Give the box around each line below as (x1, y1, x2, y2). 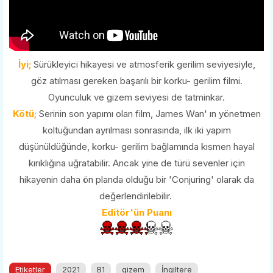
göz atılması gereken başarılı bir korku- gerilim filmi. (30, 74, 243, 87)
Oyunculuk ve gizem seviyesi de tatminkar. (48, 91, 225, 103)
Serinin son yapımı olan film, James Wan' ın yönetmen (36, 107, 261, 119)
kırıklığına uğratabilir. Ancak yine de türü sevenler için (28, 157, 245, 169)
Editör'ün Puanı (101, 206, 172, 218)
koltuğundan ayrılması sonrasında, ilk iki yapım (42, 124, 231, 136)
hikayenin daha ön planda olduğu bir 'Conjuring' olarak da (19, 173, 254, 185)
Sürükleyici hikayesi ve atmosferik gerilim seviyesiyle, (30, 58, 255, 70)
